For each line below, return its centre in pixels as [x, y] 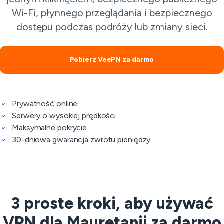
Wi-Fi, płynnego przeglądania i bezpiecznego [112, 13]
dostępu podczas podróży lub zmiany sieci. [112, 27]
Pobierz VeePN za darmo [112, 60]
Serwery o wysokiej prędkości [64, 116]
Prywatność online [45, 104]
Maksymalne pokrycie [50, 128]
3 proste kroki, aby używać [112, 203]
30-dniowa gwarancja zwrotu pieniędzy [81, 140]
